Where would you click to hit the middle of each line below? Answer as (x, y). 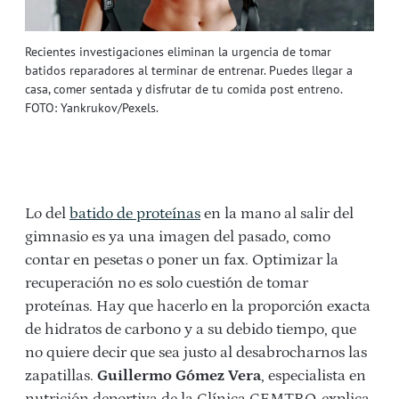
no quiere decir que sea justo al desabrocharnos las (196, 352)
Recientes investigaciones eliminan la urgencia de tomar (178, 51)
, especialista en (313, 375)
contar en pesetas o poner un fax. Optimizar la (182, 260)
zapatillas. (61, 375)
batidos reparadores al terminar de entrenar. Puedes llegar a (189, 70)
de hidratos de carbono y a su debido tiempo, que (191, 329)
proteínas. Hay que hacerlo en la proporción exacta (198, 306)
